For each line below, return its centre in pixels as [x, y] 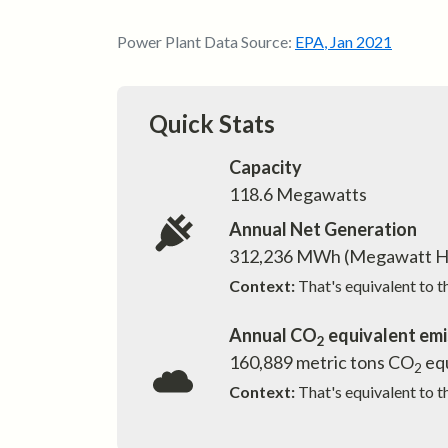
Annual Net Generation [323, 229]
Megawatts [320, 194]
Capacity [265, 167]
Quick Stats [212, 124]
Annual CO [273, 335]
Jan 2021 [361, 42]
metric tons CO [353, 362]
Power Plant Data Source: [206, 42]
